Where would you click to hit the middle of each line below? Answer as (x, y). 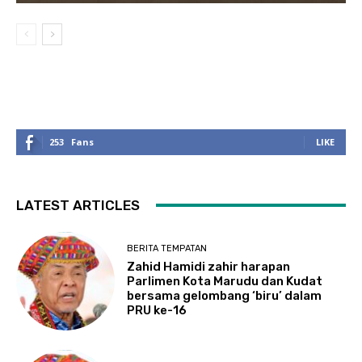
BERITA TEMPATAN (167, 249)
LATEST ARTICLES (78, 205)
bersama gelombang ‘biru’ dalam (225, 296)
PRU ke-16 (157, 311)
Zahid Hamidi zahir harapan (209, 267)
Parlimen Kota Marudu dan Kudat (225, 282)
